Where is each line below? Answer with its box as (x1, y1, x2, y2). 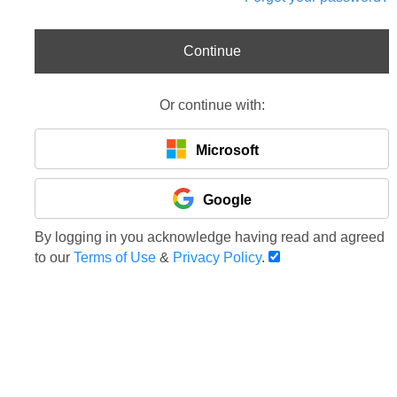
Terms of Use (74, 250, 156, 265)
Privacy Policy (173, 250, 261, 265)
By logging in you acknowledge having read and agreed (35, 230, 385, 245)
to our (35, 250, 74, 265)
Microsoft (195, 143, 259, 158)
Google (202, 192, 252, 207)
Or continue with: (159, 97, 265, 113)
